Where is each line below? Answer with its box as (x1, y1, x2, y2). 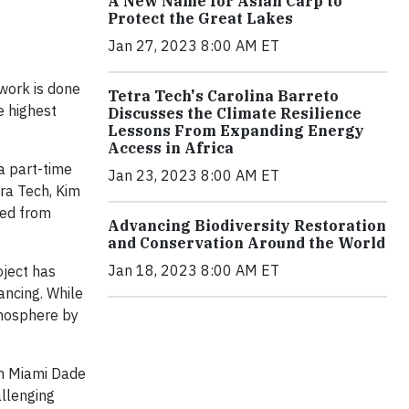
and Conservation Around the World (108, 234, 385, 253)
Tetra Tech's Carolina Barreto (108, 87, 339, 106)
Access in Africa (108, 139, 234, 158)
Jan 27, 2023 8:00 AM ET (108, 37, 279, 56)
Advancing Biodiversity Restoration (108, 216, 386, 236)
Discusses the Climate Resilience (108, 104, 362, 123)
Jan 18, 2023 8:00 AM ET (108, 261, 279, 280)
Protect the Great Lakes (108, 9, 293, 28)
